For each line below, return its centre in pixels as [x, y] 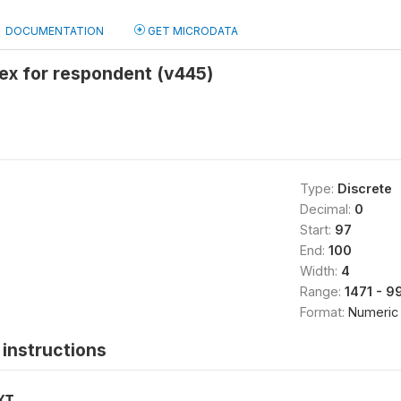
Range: [322, 291]
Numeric [373, 312]
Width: [320, 271]
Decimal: [327, 209]
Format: [324, 312]
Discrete [364, 188]
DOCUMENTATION [55, 31]
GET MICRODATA [192, 31]
